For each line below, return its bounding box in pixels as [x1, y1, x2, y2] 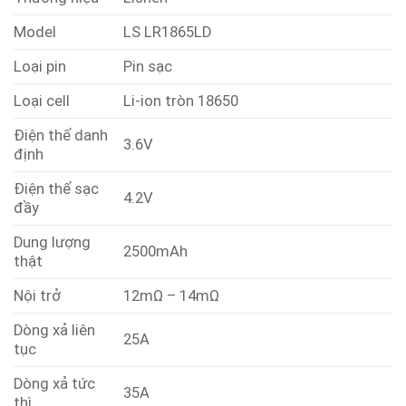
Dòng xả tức [14, 375, 95, 393]
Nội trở [14, 287, 61, 305]
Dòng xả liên [14, 322, 95, 340]
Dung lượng [14, 234, 91, 252]
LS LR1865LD [123, 24, 212, 42]
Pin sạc [123, 58, 173, 76]
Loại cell [14, 92, 70, 111]
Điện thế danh [14, 127, 108, 145]
